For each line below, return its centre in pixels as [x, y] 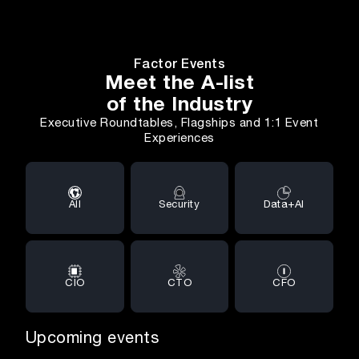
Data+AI [284, 205]
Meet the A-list [179, 83]
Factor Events [179, 64]
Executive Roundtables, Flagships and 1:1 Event [179, 123]
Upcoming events [92, 338]
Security [179, 205]
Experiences [179, 138]
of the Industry [179, 105]
